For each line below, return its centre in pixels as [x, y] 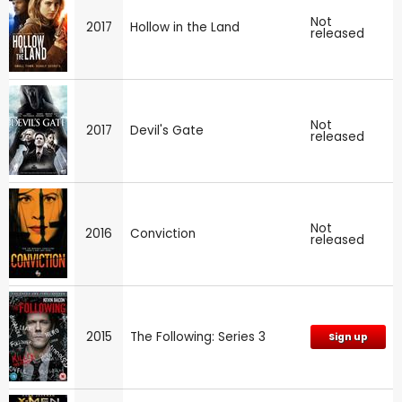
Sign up [348, 336]
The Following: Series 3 [198, 336]
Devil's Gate [167, 130]
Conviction [163, 233]
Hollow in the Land [185, 27]
